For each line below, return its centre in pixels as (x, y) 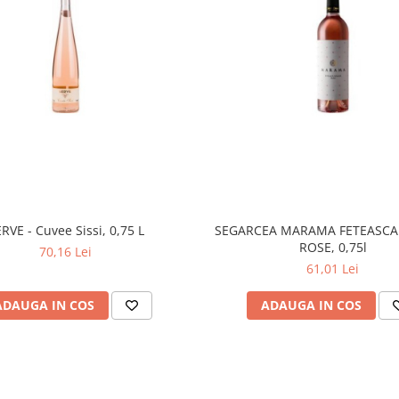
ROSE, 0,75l (333, 247)
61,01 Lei (333, 268)
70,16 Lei (66, 251)
